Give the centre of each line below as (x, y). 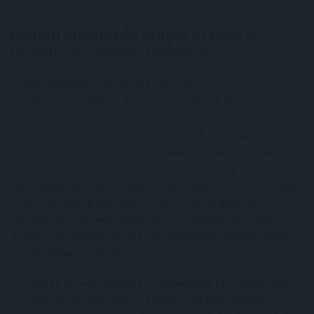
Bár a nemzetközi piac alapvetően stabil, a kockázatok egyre (156, 135)
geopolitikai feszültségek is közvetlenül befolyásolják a (144, 300)
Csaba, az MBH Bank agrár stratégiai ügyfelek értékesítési (149, 236)
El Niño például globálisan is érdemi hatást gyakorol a (140, 202)
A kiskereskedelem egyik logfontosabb (103, 84)
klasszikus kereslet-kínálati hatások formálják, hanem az (148, 169)
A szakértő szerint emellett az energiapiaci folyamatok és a (154, 284)
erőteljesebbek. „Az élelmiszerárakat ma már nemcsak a (146, 152)
